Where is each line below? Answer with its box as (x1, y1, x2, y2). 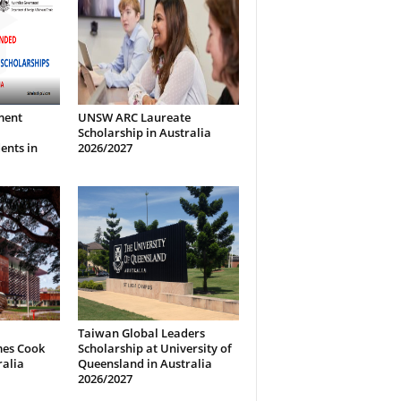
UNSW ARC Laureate (77, 109, 191, 125)
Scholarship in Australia (77, 124, 211, 141)
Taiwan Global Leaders (77, 325, 205, 341)
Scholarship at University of (77, 340, 232, 356)
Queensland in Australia (77, 355, 212, 371)
